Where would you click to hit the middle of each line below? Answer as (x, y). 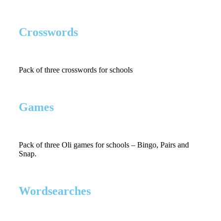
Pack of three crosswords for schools (76, 70)
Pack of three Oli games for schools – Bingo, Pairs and (104, 145)
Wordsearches (55, 191)
